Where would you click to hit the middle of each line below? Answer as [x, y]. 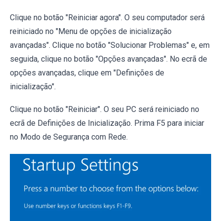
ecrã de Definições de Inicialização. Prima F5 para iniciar [107, 123]
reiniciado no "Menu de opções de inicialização [91, 32]
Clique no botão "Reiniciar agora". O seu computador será [107, 18]
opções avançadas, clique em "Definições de [87, 73]
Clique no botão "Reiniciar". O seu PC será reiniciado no [105, 110]
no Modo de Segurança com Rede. [69, 137]
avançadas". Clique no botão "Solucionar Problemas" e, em [110, 45]
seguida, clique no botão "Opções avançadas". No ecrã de [109, 59]
